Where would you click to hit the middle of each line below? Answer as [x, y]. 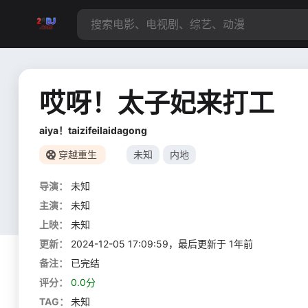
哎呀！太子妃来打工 [157, 102]
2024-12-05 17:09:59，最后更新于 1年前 [162, 244]
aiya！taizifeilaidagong [93, 130]
